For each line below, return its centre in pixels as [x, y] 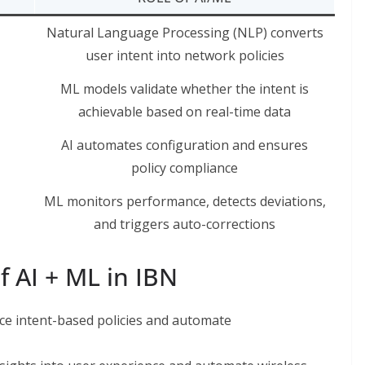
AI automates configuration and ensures [185, 145]
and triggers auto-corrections [185, 224]
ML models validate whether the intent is [185, 88]
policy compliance [185, 167]
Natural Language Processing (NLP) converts [185, 32]
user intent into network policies [185, 55]
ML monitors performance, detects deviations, [185, 201]
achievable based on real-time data [185, 111]
